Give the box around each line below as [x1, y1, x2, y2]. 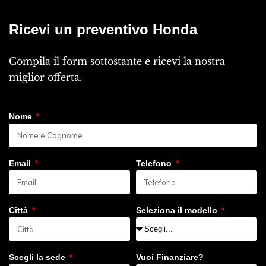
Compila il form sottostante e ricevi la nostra [9, 55, 225, 67]
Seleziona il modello [136, 205, 220, 215]
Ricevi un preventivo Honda [9, 21, 197, 37]
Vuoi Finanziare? [136, 252, 204, 262]
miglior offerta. [9, 71, 82, 83]
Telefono [136, 159, 174, 168]
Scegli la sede [9, 252, 68, 262]
